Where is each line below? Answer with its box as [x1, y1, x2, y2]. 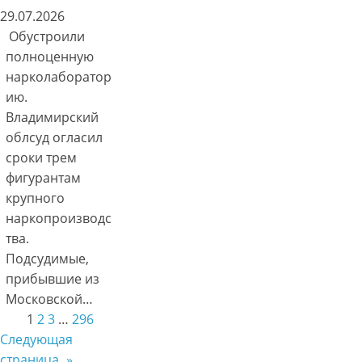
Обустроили [6, 27, 86, 46]
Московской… [6, 290, 94, 309]
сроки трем [6, 149, 78, 167]
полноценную [6, 48, 95, 66]
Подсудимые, [6, 250, 90, 268]
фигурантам [6, 169, 82, 187]
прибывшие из [6, 270, 100, 288]
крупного [6, 189, 65, 208]
